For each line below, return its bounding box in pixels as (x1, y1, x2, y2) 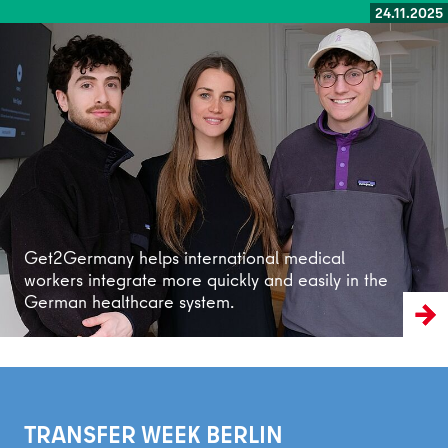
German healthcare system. (24, 288, 234, 314)
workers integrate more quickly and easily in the (24, 266, 388, 292)
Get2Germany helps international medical (24, 244, 345, 270)
